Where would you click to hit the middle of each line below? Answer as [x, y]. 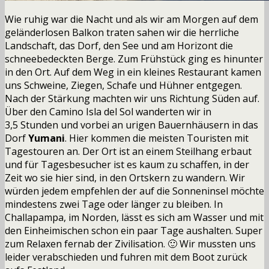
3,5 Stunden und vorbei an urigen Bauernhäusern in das [131, 125]
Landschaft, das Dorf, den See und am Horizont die [119, 45]
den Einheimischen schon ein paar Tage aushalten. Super [134, 230]
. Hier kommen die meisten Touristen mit [157, 138]
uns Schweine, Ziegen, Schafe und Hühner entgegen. [123, 85]
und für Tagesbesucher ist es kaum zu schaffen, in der [127, 164]
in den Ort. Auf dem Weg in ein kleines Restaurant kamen [133, 72]
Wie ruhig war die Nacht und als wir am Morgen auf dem [131, 19]
